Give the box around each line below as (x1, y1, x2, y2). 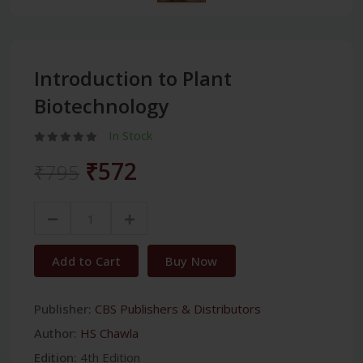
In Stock (109, 127, 152, 144)
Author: (34, 325, 77, 342)
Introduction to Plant (34, 65, 232, 92)
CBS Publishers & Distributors (95, 301, 261, 318)
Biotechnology (34, 92, 169, 120)
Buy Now (165, 253, 218, 270)
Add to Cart (52, 253, 122, 270)
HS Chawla (80, 325, 139, 342)
